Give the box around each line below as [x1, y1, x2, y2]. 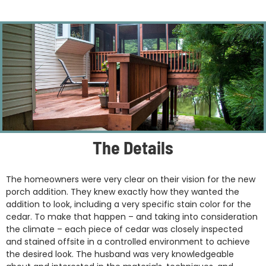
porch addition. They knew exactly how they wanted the [6, 186, 239, 198]
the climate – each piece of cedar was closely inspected [6, 223, 243, 236]
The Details [93, 137, 173, 159]
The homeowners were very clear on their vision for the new [6, 173, 255, 186]
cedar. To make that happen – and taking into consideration [6, 211, 258, 223]
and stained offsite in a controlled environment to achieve [6, 236, 250, 248]
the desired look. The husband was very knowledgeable [6, 248, 234, 261]
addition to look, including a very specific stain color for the [6, 198, 251, 211]
